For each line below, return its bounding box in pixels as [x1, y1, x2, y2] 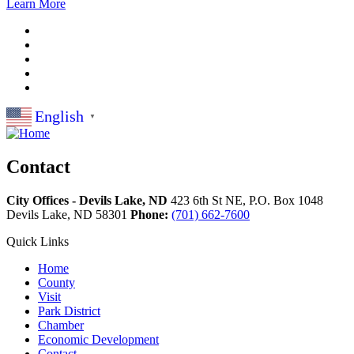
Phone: [130, 207, 168, 221]
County [38, 275, 75, 289]
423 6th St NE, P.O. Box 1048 [171, 193, 323, 207]
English [35, 107, 84, 126]
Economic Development [38, 332, 159, 346]
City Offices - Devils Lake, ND [6, 193, 168, 207]
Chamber [38, 318, 84, 332]
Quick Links [6, 234, 69, 248]
